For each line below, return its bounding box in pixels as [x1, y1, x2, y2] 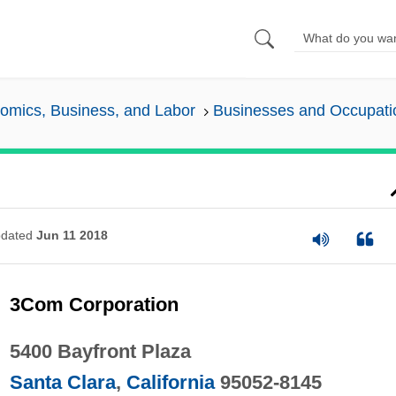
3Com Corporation [9, 293, 179, 316]
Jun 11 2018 [35, 228, 108, 243]
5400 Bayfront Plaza [9, 339, 191, 362]
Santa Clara [9, 370, 116, 393]
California [126, 370, 215, 393]
